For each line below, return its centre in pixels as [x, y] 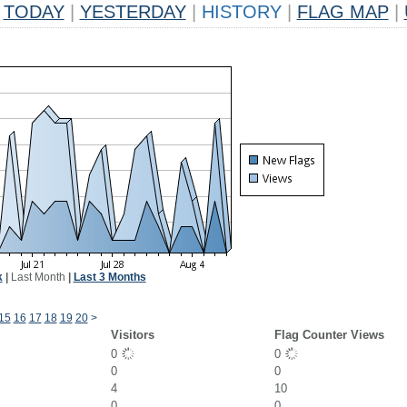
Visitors [132, 335]
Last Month [38, 277]
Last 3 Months [109, 277]
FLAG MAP [342, 12]
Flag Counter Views [329, 335]
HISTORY [241, 12]
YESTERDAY [133, 12]
